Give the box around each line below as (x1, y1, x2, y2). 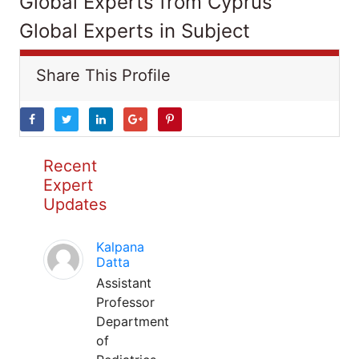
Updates (43, 195, 107, 214)
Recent (43, 156, 97, 175)
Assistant (96, 275, 151, 291)
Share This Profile (36, 66, 171, 85)
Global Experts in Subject (19, 19, 250, 42)
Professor (96, 294, 155, 310)
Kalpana (96, 239, 144, 255)
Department (96, 313, 169, 329)
